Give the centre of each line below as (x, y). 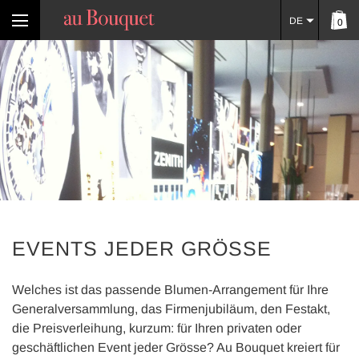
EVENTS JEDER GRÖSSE (142, 248)
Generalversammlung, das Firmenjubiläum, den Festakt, (171, 309)
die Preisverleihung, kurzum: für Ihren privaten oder (157, 328)
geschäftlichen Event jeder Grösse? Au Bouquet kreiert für (176, 347)
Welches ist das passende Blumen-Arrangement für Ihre (170, 290)
